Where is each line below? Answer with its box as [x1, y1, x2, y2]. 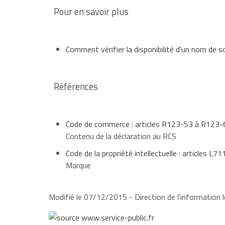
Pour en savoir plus [54, 5, 129, 19]
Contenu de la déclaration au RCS [66, 130, 176, 143]
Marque [66, 159, 91, 172]
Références [54, 79, 98, 94]
